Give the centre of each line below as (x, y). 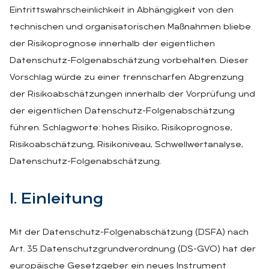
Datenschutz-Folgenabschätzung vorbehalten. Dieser (129, 61)
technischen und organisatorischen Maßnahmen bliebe (130, 27)
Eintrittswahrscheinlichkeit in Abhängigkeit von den (122, 10)
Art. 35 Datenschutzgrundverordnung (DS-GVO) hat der (133, 249)
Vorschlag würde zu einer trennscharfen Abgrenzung (127, 77)
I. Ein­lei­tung (56, 199)
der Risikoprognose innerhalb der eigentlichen (112, 44)
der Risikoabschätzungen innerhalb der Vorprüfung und (132, 94)
